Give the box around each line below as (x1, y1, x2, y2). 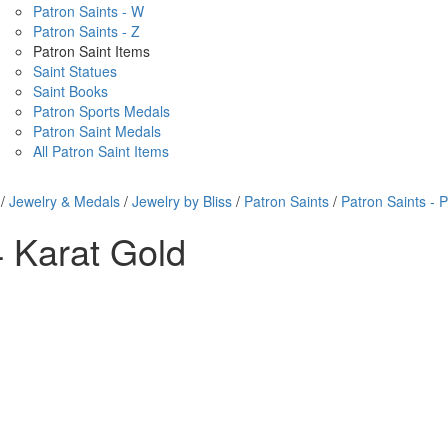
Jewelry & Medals (9, 191, 120, 211)
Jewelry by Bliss (132, 191, 232, 211)
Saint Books (33, 81, 108, 101)
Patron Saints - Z (33, 21, 140, 41)
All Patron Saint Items (33, 141, 169, 161)
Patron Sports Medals (33, 101, 170, 121)
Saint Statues (33, 61, 117, 81)
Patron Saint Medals (33, 121, 161, 141)
